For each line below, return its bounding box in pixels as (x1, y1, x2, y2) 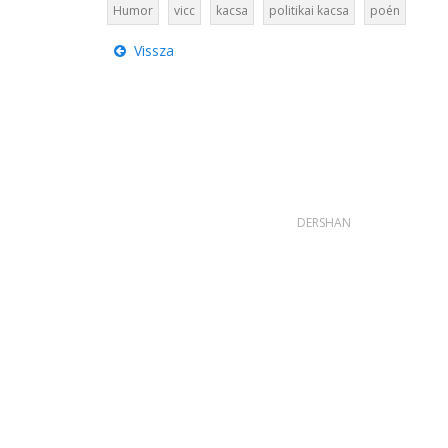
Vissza (126, 41, 174, 61)
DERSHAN (297, 214, 351, 232)
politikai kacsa (268, 2, 349, 20)
